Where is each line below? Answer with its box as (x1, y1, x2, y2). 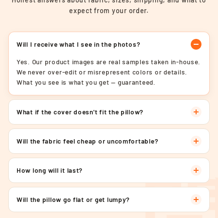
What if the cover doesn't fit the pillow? (17, 107, 144, 116)
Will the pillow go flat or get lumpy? (17, 195, 130, 203)
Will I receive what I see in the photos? (17, 39, 141, 48)
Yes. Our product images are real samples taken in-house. (17, 57, 201, 66)
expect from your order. (69, 6, 149, 15)
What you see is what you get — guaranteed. (17, 77, 156, 86)
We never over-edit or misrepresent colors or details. (17, 67, 188, 76)
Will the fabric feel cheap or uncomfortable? (17, 136, 159, 145)
